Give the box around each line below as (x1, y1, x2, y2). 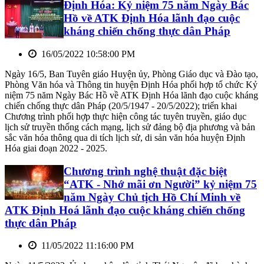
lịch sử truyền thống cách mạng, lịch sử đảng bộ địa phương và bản (5, 121, 255, 132)
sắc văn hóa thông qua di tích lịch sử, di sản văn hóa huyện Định (5, 132, 245, 143)
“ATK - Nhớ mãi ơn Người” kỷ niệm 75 (64, 177, 257, 190)
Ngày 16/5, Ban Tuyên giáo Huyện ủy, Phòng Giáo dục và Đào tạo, (5, 68, 258, 79)
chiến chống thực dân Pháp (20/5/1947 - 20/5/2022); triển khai (5, 100, 237, 111)
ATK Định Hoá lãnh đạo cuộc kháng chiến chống (5, 203, 245, 216)
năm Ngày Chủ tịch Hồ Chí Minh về (64, 190, 240, 203)
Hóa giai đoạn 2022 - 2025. (5, 143, 107, 153)
